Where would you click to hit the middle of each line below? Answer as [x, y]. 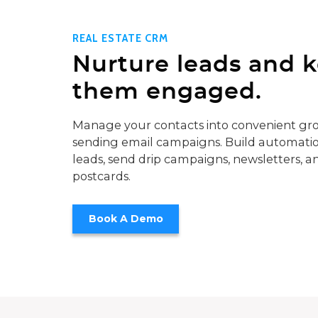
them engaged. [167, 92]
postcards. [102, 176]
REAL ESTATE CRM [120, 38]
